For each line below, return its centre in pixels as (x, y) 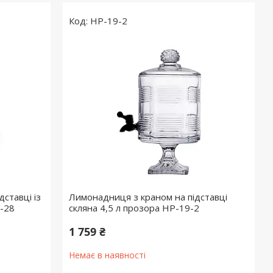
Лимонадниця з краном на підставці (148, 197)
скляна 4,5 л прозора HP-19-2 (134, 208)
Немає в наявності (108, 255)
